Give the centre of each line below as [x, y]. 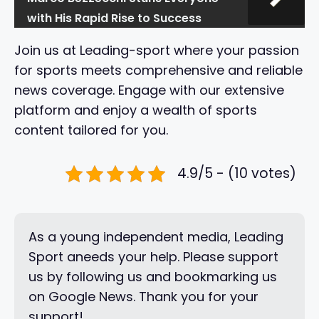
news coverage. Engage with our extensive [149, 90]
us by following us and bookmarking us [153, 277]
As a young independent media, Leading [156, 237]
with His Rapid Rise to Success [114, 19]
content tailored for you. [91, 130]
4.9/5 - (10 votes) [237, 174]
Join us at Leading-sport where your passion [157, 51]
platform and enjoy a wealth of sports [136, 110]
